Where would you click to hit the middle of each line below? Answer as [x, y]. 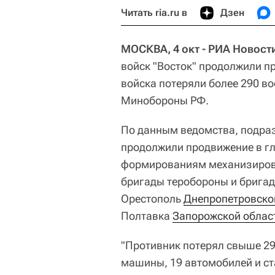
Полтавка [147, 215]
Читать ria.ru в [154, 12]
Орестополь [152, 198]
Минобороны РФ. [165, 100]
